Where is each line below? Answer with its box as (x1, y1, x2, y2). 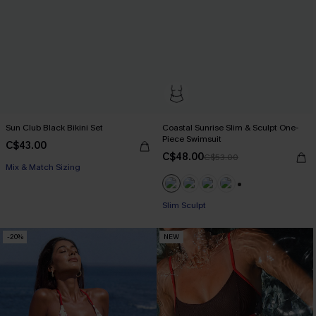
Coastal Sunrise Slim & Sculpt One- (162, 121, 298, 133)
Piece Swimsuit (162, 133, 221, 145)
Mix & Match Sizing (6, 161, 80, 173)
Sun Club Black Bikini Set (6, 121, 103, 133)
